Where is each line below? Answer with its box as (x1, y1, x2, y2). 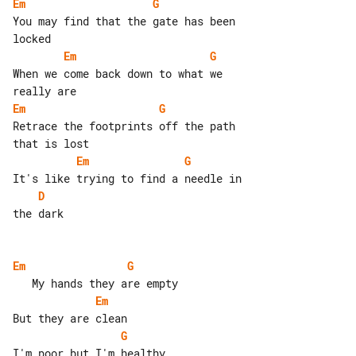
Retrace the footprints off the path (13, 118, 242, 133)
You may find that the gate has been (13, 13, 242, 29)
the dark (13, 205, 64, 221)
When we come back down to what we (13, 65, 229, 81)
